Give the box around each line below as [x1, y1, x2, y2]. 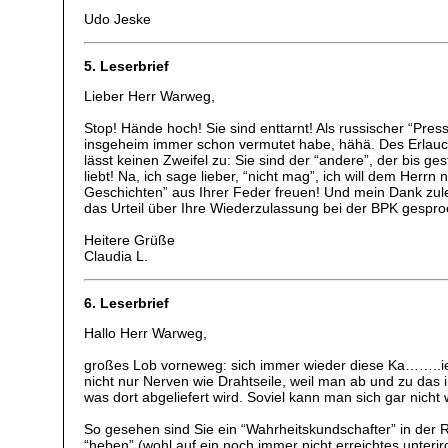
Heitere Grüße [84, 232, 176, 249]
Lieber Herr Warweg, [84, 88, 216, 105]
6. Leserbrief [84, 295, 170, 312]
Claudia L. [84, 248, 149, 265]
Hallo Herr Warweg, [84, 325, 208, 342]
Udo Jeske [84, 11, 152, 28]
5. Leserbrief [84, 57, 170, 74]
